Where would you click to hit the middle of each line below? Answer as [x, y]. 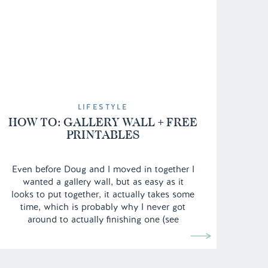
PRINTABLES [103, 135]
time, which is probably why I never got [103, 207]
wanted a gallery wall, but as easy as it [103, 182]
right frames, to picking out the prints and [103, 245]
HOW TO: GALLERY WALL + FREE [103, 122]
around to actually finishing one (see [103, 220]
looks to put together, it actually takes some [103, 194]
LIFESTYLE [103, 107]
